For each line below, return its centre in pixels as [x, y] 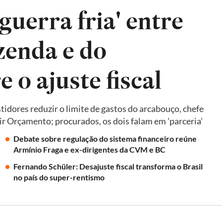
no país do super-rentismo [59, 177]
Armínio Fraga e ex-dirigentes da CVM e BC [89, 149]
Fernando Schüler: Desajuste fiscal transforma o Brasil [108, 166]
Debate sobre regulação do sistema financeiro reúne [105, 139]
